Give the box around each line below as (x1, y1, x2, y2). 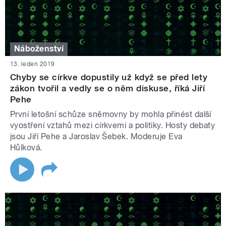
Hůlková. (10, 142, 42, 152)
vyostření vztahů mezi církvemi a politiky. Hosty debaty (10, 120, 215, 130)
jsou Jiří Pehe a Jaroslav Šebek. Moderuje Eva (10, 131, 183, 141)
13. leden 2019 (10, 60, 55, 68)
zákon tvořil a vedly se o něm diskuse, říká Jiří (10, 83, 205, 93)
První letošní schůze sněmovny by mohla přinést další (10, 109, 211, 119)
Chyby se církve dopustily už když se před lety (10, 72, 208, 82)
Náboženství (14, 44, 64, 54)
